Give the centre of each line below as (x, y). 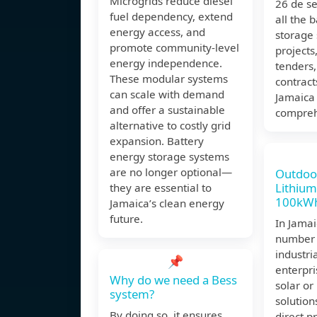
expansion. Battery (157, 141)
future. (126, 219)
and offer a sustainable (167, 110)
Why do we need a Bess (173, 280)
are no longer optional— (171, 172)
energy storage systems (169, 157)
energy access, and (157, 32)
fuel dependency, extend (171, 17)
